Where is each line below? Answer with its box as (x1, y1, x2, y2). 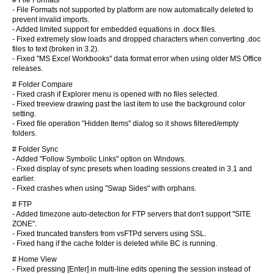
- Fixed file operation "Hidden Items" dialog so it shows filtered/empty (12, 119, 239, 128)
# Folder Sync (12, 145, 58, 154)
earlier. (12, 174, 35, 183)
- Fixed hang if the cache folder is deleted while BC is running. (12, 239, 217, 248)
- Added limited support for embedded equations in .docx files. (12, 25, 217, 34)
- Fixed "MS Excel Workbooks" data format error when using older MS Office (12, 54, 262, 63)
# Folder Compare (12, 80, 73, 89)
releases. (12, 64, 43, 73)
